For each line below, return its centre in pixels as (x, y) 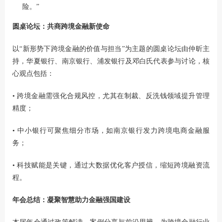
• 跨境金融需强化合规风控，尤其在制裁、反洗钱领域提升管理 (111, 96)
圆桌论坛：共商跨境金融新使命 (61, 26)
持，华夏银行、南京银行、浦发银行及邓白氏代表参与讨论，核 (111, 61)
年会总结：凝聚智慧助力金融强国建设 (71, 200)
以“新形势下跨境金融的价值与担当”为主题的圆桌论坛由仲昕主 (111, 49)
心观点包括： (33, 73)
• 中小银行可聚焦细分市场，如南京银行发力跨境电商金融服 (111, 130)
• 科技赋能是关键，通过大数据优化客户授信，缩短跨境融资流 (111, 165)
